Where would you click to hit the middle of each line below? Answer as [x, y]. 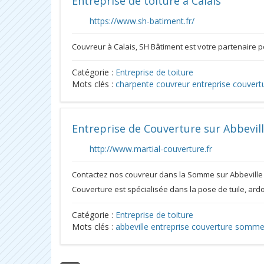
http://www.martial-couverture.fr [151, 149]
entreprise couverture [192, 227]
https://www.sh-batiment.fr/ [142, 21]
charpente [135, 84]
